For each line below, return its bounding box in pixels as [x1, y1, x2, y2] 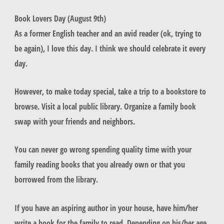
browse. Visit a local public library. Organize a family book [14, 100, 196, 112]
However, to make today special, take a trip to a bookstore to [14, 85, 206, 97]
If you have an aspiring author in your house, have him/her [14, 201, 198, 213]
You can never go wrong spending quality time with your [14, 143, 191, 155]
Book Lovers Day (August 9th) [14, 12, 106, 24]
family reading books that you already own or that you [14, 158, 185, 170]
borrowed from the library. [14, 173, 100, 185]
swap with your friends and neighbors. [14, 115, 137, 127]
